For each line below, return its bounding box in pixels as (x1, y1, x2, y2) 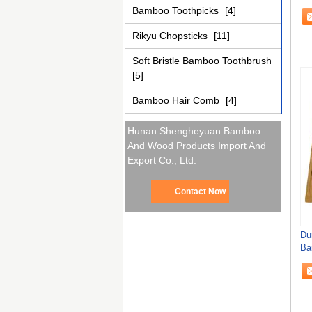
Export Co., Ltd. (127, 155, 197, 166)
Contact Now (174, 187, 226, 197)
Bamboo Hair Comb (132, 95, 222, 106)
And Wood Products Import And (127, 140, 267, 152)
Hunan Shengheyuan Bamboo (127, 125, 261, 137)
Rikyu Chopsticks (132, 30, 210, 41)
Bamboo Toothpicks (132, 5, 221, 16)
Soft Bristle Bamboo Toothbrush (132, 55, 272, 66)
